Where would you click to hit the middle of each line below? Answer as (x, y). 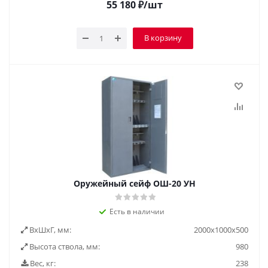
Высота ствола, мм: (64, 246)
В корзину (163, 38)
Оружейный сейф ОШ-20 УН (135, 183)
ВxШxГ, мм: (49, 230)
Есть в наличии (137, 211)
